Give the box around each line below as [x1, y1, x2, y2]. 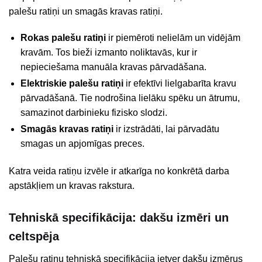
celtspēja [9, 230, 59, 243]
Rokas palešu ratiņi [20, 32, 106, 43]
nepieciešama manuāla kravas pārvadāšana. [20, 61, 206, 72]
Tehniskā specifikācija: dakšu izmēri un [9, 211, 229, 225]
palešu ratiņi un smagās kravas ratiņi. [9, 6, 163, 17]
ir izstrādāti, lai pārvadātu [113, 123, 219, 134]
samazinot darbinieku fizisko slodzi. [20, 107, 167, 118]
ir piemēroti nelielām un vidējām [106, 32, 240, 43]
